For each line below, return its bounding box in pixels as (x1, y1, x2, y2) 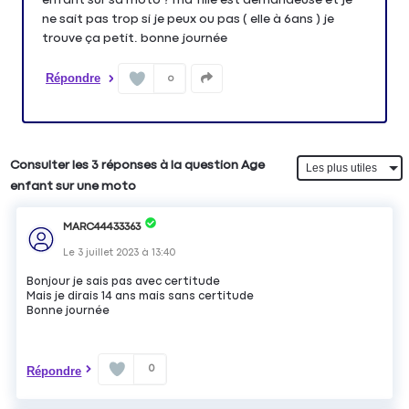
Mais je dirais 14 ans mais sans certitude (26, 289, 255, 302)
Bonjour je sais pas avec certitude (26, 275, 221, 288)
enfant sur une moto (10, 180, 137, 194)
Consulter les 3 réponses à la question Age (10, 159, 266, 173)
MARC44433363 (63, 221, 142, 233)
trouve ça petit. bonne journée (42, 31, 227, 45)
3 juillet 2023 (78, 246, 140, 257)
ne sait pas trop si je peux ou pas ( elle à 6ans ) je (42, 12, 334, 26)
